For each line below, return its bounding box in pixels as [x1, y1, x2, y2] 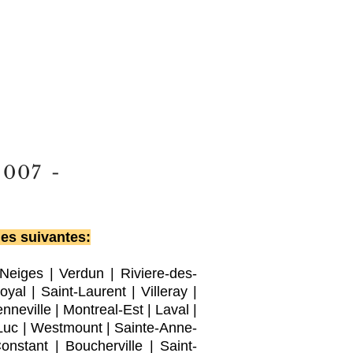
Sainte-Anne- [114, 320, 198, 336]
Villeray [140, 284, 188, 299]
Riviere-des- [121, 266, 198, 281]
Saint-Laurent [40, 284, 126, 299]
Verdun [59, 266, 105, 281]
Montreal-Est [62, 302, 143, 318]
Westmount [30, 320, 102, 336]
